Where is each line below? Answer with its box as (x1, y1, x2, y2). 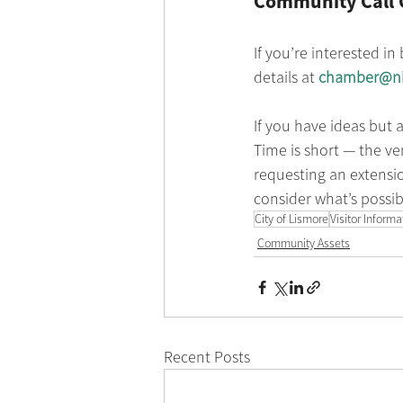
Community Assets (257, 235, 350, 252)
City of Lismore (255, 210, 328, 228)
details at (254, 67, 318, 88)
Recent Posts (164, 346, 250, 368)
